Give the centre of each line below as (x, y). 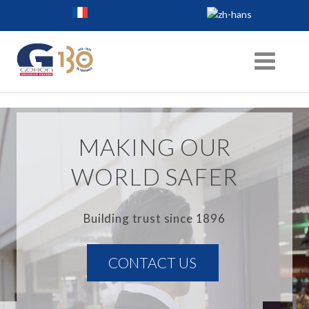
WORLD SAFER (154, 177)
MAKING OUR (154, 147)
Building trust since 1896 (154, 218)
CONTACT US (153, 263)
